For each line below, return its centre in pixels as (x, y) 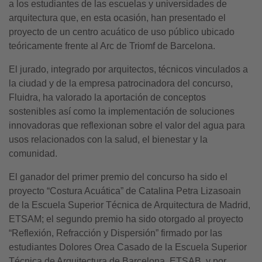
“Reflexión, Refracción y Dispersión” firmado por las (116, 233)
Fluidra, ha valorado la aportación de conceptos (107, 97)
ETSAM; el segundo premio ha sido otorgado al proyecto (126, 219)
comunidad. (33, 154)
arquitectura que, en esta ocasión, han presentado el (117, 18)
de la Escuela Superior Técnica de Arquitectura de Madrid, (130, 205)
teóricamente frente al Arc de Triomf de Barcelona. (112, 46)
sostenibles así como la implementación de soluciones (122, 111)
